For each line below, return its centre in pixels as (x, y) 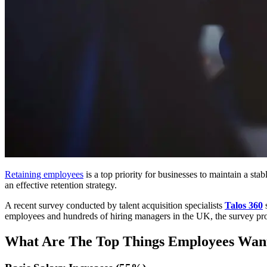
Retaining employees (44, 174)
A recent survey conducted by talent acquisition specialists (115, 205)
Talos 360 (244, 205)
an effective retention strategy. (61, 185)
